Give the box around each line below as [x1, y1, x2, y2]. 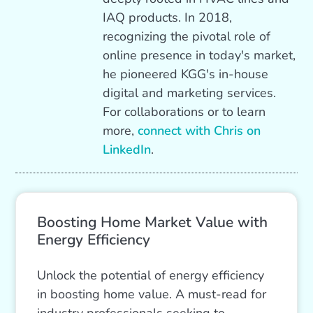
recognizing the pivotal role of [103, 28, 271, 45]
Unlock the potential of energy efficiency [37, 266, 265, 284]
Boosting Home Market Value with [37, 212, 268, 232]
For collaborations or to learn [103, 103, 266, 121]
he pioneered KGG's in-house [103, 66, 269, 83]
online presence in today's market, [103, 47, 296, 64]
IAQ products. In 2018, [103, 9, 233, 27]
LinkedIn [103, 141, 152, 159]
